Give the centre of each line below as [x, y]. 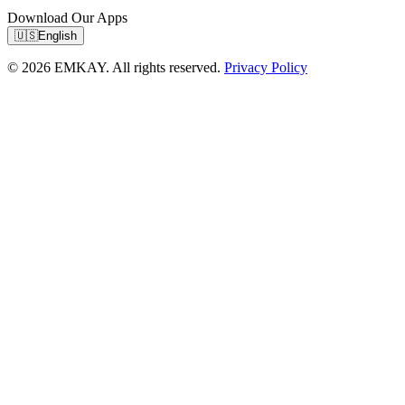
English [57, 35]
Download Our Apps [67, 17]
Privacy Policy [266, 67]
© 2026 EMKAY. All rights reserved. [116, 67]
